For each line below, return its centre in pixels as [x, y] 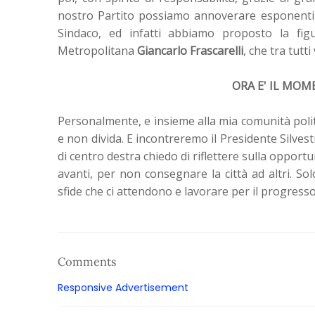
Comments [87, 262]
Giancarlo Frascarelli [190, 51]
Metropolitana [97, 51]
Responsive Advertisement [123, 287]
